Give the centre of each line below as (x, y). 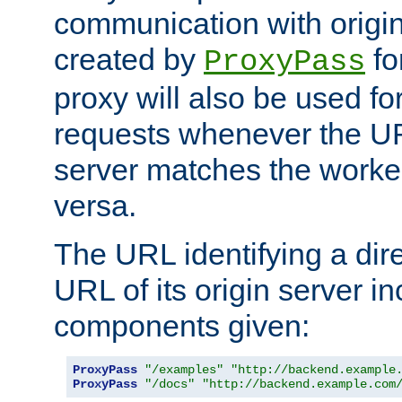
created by (129, 59)
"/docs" (170, 384)
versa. (95, 205)
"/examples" (184, 369)
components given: (182, 325)
